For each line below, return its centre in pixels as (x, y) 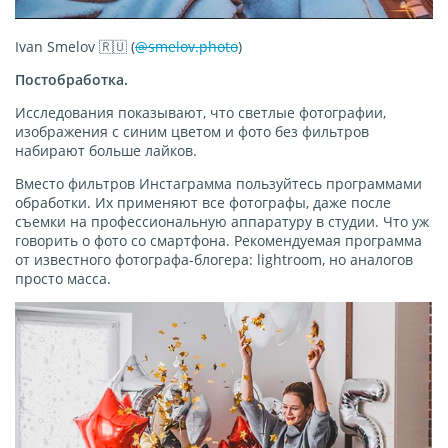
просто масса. (63, 279)
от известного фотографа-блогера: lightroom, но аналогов (214, 260)
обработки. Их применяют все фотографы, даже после (203, 203)
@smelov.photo (186, 47)
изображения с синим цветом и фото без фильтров (192, 132)
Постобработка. (71, 80)
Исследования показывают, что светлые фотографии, (200, 113)
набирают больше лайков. (106, 151)
